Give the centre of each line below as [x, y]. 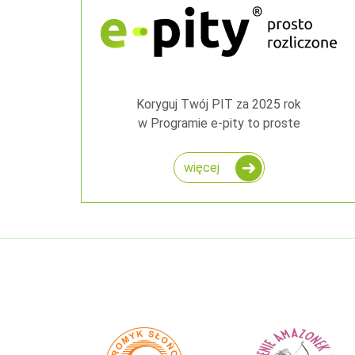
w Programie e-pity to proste [219, 124]
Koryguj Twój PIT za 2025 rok [219, 105]
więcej [201, 168]
